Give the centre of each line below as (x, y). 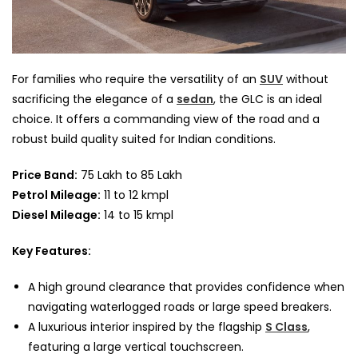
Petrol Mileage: (56, 195)
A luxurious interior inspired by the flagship (147, 327)
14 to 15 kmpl (137, 215)
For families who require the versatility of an (136, 80)
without (306, 80)
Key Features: (52, 251)
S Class (286, 327)
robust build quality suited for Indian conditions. (144, 139)
